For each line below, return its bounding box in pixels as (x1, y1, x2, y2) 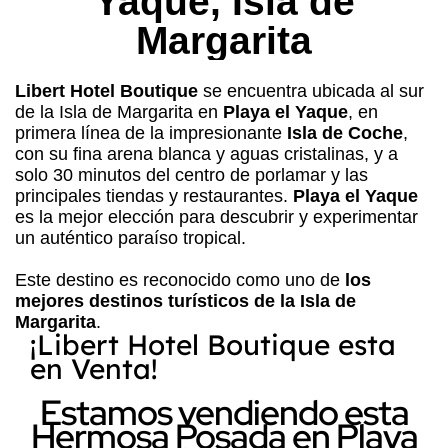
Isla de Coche (287, 122, 403, 143)
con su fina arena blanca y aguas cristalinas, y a (15, 143, 398, 164)
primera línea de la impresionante (15, 122, 287, 143)
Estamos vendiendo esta (39, 388, 409, 436)
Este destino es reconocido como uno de (15, 269, 345, 290)
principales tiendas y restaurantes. (15, 185, 293, 206)
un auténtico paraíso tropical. (15, 227, 246, 248)
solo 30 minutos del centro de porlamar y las (15, 164, 368, 185)
